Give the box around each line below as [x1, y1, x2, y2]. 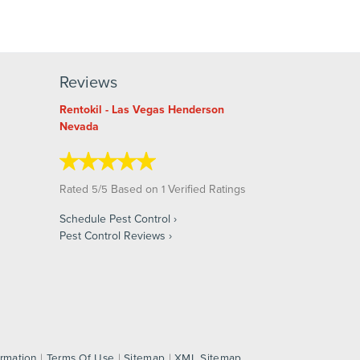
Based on [107, 181, 162, 198]
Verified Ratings [164, 181, 246, 198]
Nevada [59, 118, 99, 135]
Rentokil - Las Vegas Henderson [59, 101, 224, 118]
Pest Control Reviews [59, 227, 166, 244]
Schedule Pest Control [59, 211, 170, 227]
